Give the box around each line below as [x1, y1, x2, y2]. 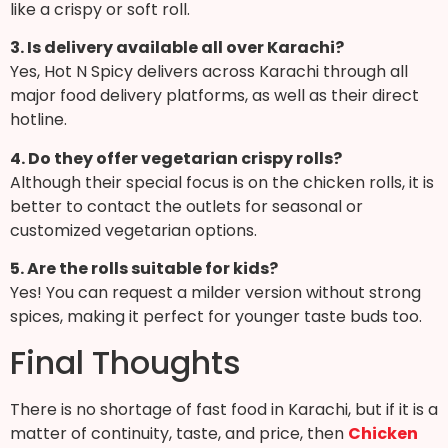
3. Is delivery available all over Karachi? [10, 36, 344, 60]
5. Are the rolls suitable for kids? [10, 257, 278, 281]
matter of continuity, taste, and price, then [10, 421, 348, 445]
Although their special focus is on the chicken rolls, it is [10, 170, 434, 194]
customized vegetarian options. [10, 218, 257, 242]
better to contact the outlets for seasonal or [10, 194, 363, 218]
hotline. [10, 108, 67, 132]
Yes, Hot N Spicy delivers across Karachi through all [10, 60, 408, 84]
